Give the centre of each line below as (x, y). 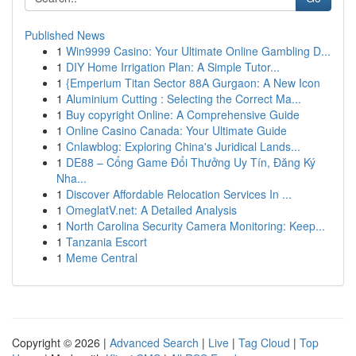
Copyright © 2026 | (61, 342)
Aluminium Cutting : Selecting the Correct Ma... (184, 99)
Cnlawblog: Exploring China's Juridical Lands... (183, 146)
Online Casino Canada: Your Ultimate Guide (176, 130)
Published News (65, 35)
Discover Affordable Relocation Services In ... (179, 194)
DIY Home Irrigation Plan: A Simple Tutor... (173, 67)
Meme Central (102, 257)
